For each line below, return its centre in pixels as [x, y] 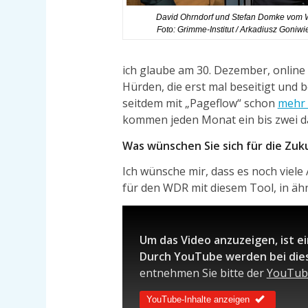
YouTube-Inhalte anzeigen [198, 299]
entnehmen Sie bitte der [203, 273]
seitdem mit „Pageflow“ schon [200, 103]
